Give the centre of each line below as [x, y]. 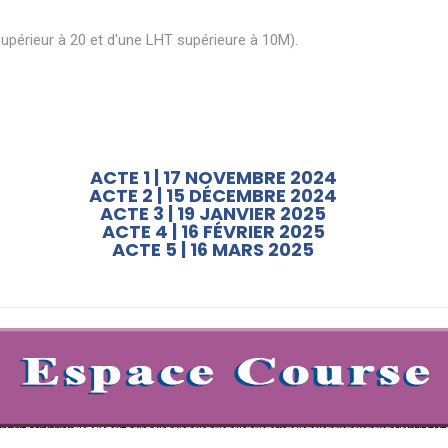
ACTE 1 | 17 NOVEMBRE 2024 [213, 177]
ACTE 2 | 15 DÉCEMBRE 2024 [213, 195]
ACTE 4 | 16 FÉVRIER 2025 [213, 231]
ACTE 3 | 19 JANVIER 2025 [213, 213]
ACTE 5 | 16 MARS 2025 [213, 249]
